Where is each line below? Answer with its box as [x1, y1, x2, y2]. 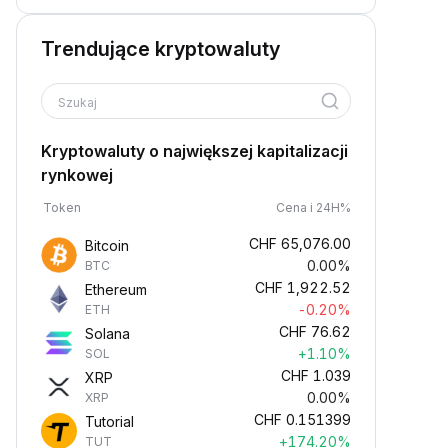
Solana [85, 325, 130, 342]
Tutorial [85, 413, 134, 430]
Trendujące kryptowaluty [41, 37, 280, 61]
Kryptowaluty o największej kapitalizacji [41, 141, 348, 161]
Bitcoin [85, 237, 129, 254]
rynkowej [41, 165, 113, 185]
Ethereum [85, 281, 147, 298]
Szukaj [58, 95, 100, 110]
